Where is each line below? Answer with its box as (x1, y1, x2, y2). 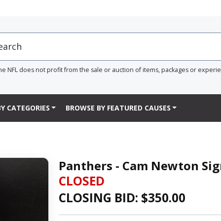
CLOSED (58, 172, 105, 189)
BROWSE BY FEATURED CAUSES (65, 103, 171, 113)
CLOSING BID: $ (58, 189, 148, 206)
